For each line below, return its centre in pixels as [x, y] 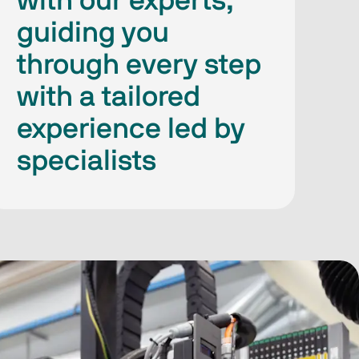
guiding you [93, 32]
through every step [139, 65]
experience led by [131, 129]
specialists [87, 161]
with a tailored [109, 97]
